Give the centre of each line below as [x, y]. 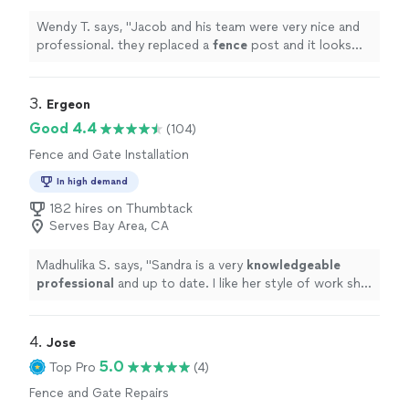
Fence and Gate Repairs [99, 393]
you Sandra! [71, 320]
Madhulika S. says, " [94, 266]
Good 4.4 [63, 129]
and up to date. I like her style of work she [241, 284]
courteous [109, 302]
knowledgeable [294, 266]
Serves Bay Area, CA [109, 226]
